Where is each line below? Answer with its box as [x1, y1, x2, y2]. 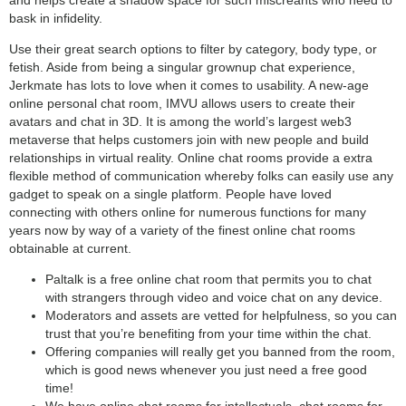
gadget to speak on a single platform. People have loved [9, 187, 332, 202]
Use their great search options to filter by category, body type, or [9, 42, 377, 57]
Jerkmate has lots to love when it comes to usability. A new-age [9, 78, 369, 93]
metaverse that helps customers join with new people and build [9, 132, 369, 148]
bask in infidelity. [9, 11, 102, 26]
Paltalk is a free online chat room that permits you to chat [45, 272, 372, 287]
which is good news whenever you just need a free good [45, 362, 367, 378]
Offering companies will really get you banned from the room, [45, 344, 395, 360]
